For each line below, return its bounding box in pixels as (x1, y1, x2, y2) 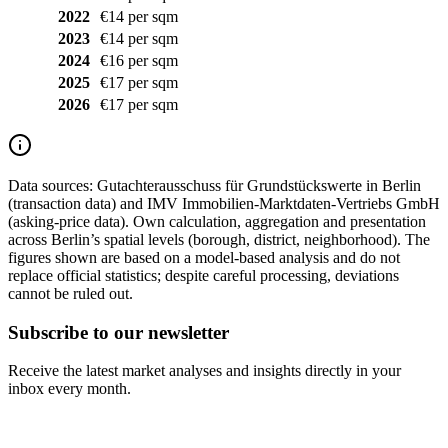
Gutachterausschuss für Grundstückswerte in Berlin (93, 176, 421, 194)
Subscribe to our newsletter (8, 321, 229, 343)
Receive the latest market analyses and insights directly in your (8, 362, 401, 380)
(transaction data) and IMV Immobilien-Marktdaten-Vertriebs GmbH (8, 194, 440, 212)
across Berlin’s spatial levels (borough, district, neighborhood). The (8, 230, 430, 248)
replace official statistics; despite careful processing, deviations (8, 266, 399, 284)
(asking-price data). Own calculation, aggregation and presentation (8, 212, 426, 230)
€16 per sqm (100, 51, 178, 69)
